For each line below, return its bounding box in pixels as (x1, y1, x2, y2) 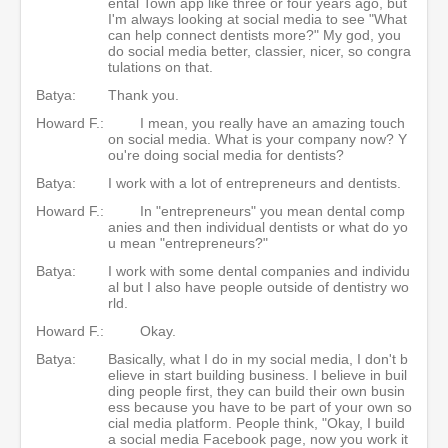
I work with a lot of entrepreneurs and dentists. (108, 174, 401, 191)
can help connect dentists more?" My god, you (108, 26, 401, 43)
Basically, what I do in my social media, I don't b (108, 350, 408, 367)
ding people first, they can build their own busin (108, 382, 405, 399)
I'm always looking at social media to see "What (108, 10, 407, 27)
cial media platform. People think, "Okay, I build (108, 414, 405, 431)
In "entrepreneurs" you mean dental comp (140, 202, 405, 219)
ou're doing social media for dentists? (108, 146, 344, 163)
